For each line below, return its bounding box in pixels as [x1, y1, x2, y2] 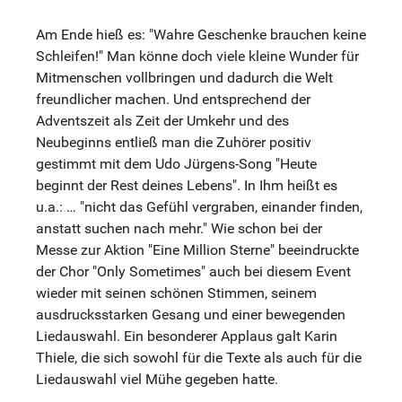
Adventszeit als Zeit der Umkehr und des [36, 111, 289, 129]
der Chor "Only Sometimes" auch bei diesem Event [36, 262, 351, 280]
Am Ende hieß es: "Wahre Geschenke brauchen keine [36, 25, 366, 43]
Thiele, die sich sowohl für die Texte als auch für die [36, 348, 362, 366]
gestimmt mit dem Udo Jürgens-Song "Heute [36, 154, 317, 172]
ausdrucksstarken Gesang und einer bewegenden [36, 305, 345, 323]
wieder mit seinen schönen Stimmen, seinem [36, 284, 317, 301]
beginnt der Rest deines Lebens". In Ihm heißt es [36, 176, 337, 194]
